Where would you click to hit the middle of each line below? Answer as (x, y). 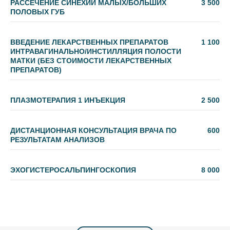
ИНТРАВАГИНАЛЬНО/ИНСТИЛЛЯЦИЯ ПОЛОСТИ (96, 51)
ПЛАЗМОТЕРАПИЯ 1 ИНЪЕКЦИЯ (68, 100)
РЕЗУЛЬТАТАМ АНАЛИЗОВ (57, 140)
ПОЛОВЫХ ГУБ (37, 12)
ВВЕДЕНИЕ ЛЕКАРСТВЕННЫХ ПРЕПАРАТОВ (89, 42)
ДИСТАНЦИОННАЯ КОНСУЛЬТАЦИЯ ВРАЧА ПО (93, 130)
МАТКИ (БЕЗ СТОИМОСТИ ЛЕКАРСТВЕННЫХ (91, 61)
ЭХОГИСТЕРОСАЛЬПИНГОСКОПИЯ (73, 170)
